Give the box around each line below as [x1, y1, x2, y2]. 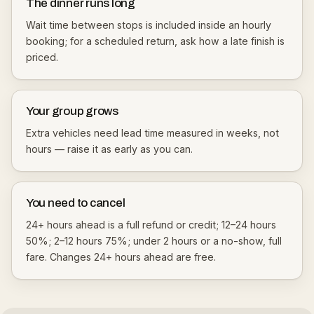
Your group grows [26, 104, 118, 118]
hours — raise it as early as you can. [26, 143, 193, 155]
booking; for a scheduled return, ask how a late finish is [26, 35, 285, 47]
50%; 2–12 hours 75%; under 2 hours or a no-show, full [26, 235, 282, 247]
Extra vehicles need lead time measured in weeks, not [26, 127, 279, 139]
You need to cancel [26, 196, 125, 210]
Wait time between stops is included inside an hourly [26, 19, 271, 31]
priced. [26, 51, 58, 63]
